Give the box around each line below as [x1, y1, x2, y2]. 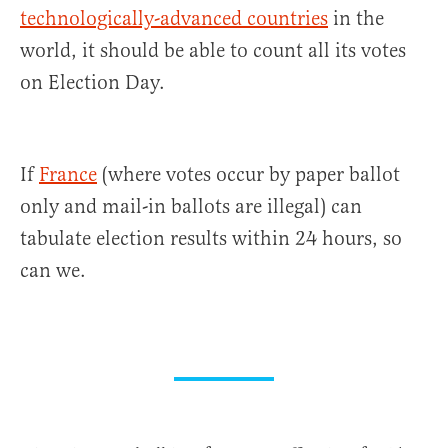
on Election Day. [20, 70, 165, 96]
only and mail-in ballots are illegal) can [20, 194, 362, 220]
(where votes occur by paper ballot [97, 162, 400, 188]
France [39, 162, 97, 188]
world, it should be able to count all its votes [20, 38, 406, 64]
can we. [20, 258, 86, 284]
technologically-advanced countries [20, 6, 328, 32]
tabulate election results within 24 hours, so [20, 226, 402, 252]
